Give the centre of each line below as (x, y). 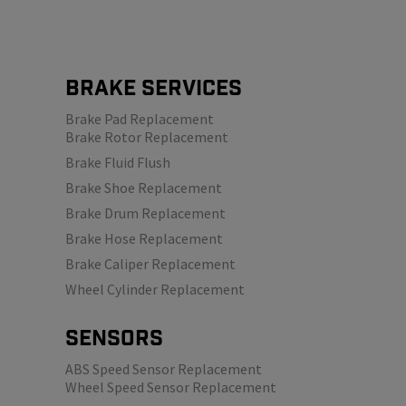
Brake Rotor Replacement (147, 136)
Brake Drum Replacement (145, 213)
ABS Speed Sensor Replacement (164, 368)
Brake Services (154, 87)
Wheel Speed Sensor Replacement (171, 387)
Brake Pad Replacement (140, 118)
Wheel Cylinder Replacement (155, 289)
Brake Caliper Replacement (150, 263)
